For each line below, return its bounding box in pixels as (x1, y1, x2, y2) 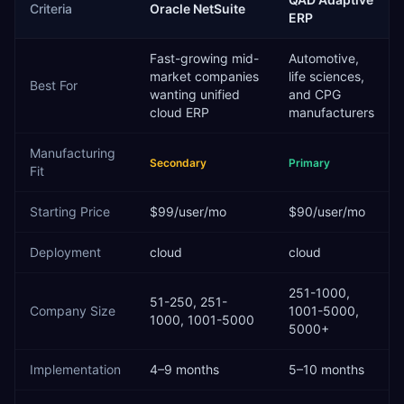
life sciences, (289, 69, 364, 84)
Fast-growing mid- (150, 50, 259, 66)
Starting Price (30, 204, 110, 219)
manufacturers (289, 105, 374, 120)
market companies (150, 69, 259, 84)
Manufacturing (30, 145, 115, 161)
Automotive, (289, 50, 359, 66)
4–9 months (150, 362, 219, 377)
